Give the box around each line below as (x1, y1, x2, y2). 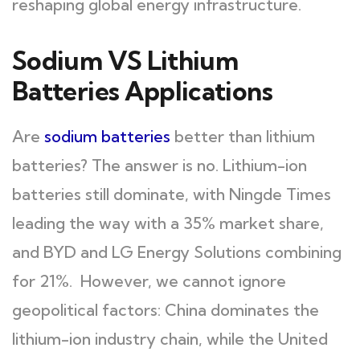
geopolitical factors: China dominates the (12, 300, 319, 320)
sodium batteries (44, 126, 170, 146)
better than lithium (170, 126, 315, 146)
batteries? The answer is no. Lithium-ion (12, 155, 307, 175)
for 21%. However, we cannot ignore (12, 271, 286, 291)
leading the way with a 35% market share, (12, 213, 324, 233)
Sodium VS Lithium (12, 44, 239, 76)
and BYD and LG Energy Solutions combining (12, 242, 342, 262)
